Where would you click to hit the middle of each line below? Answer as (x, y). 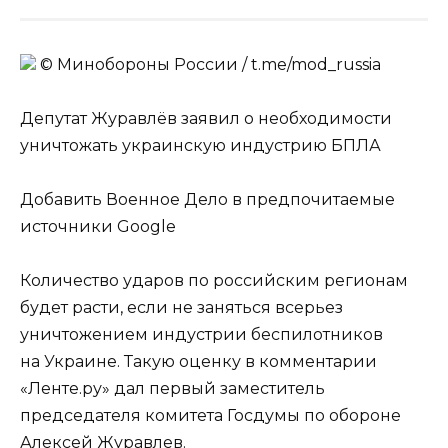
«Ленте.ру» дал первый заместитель (172, 389)
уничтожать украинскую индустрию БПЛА (200, 145)
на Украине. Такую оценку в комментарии (198, 362)
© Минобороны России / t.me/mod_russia (208, 64)
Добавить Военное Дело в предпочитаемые (207, 200)
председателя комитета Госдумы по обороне (210, 416)
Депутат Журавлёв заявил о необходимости (206, 118)
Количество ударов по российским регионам (214, 281)
